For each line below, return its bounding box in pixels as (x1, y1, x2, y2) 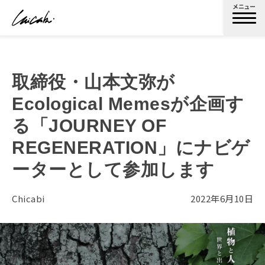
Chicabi (12, 192, 45, 205)
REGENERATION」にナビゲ (12, 138, 250, 157)
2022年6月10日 (190, 192, 253, 205)
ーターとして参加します (12, 160, 215, 179)
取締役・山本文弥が (12, 72, 175, 92)
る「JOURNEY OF (12, 116, 166, 135)
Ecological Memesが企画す (12, 94, 244, 114)
